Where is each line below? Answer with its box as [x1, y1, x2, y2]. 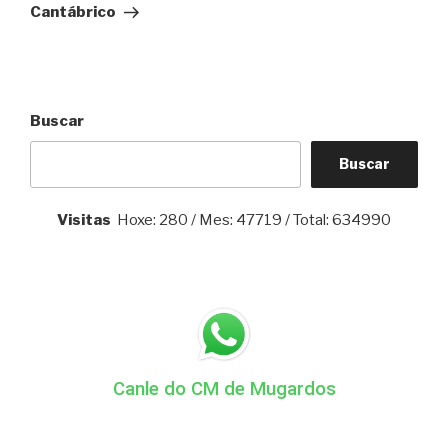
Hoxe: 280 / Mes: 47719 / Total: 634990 [111, 210, 391, 229]
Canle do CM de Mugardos [112, 377, 336, 400]
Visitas [57, 210, 111, 229]
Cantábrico [30, 3, 116, 22]
